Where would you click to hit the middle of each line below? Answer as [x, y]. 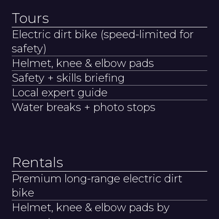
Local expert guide [60, 92]
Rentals [37, 162]
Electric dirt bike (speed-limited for [103, 34]
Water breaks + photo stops [84, 107]
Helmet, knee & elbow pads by [91, 207]
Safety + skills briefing [68, 78]
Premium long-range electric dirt [97, 178]
